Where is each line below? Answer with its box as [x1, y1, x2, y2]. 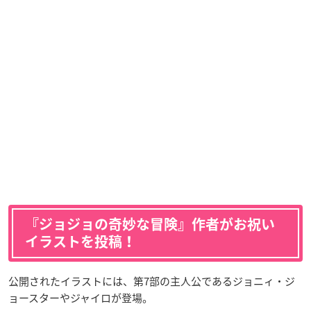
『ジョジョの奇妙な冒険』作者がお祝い [25, 217, 275, 231]
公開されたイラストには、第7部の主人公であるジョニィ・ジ [8, 273, 295, 289]
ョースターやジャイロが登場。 [8, 289, 153, 305]
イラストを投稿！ [25, 234, 136, 249]
